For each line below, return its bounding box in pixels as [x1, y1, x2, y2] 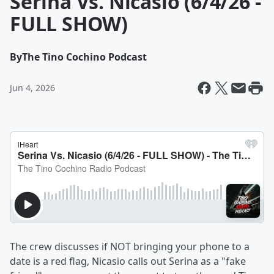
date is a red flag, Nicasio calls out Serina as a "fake [10, 254, 246, 268]
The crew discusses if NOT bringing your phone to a [10, 240, 250, 253]
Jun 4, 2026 [10, 82, 55, 94]
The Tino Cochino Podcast [22, 50, 147, 64]
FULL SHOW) [10, 10, 128, 37]
